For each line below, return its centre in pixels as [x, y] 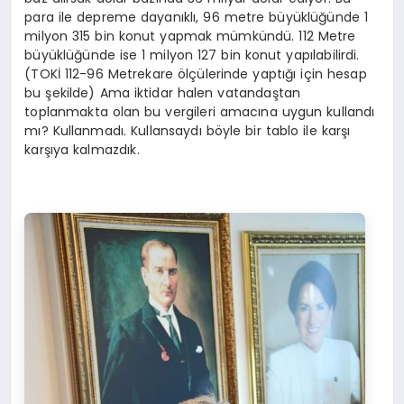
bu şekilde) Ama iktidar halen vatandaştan [163, 93]
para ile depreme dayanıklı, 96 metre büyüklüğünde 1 [197, 18]
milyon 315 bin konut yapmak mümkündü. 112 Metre [190, 37]
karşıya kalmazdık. [82, 150]
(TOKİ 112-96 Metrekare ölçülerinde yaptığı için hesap [196, 74]
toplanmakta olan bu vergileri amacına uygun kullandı [200, 112]
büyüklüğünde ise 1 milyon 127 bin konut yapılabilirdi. [192, 55]
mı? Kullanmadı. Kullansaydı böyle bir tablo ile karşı [188, 131]
